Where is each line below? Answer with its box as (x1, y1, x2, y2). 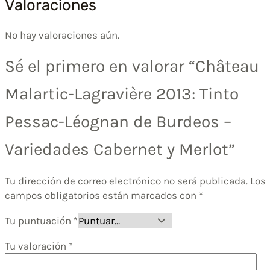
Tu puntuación (5, 215, 74, 227)
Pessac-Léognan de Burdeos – (5, 111, 231, 132)
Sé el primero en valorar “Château (5, 56, 259, 77)
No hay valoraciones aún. (5, 29, 119, 42)
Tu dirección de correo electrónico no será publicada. (5, 175, 248, 187)
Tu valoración (5, 240, 69, 253)
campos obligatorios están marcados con (5, 189, 199, 202)
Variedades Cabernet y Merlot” (5, 139, 235, 160)
